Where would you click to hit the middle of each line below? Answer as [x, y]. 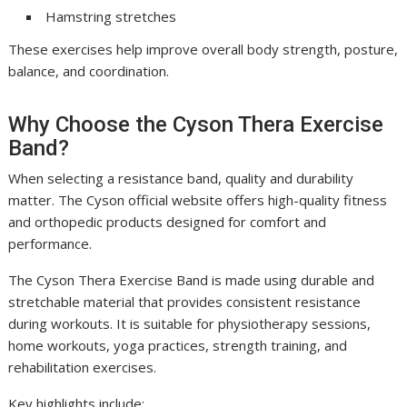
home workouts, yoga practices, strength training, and [178, 345]
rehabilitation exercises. [83, 367]
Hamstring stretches [111, 16]
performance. [50, 243]
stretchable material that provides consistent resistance [185, 302]
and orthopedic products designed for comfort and [168, 222]
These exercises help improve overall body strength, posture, [203, 49]
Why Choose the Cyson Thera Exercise [196, 124]
